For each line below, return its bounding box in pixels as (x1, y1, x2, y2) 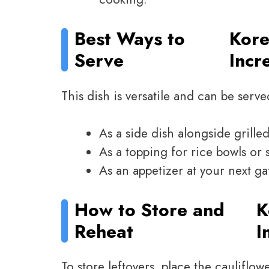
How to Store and (74, 196, 225, 223)
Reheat (74, 218, 134, 244)
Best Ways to (74, 25, 186, 52)
